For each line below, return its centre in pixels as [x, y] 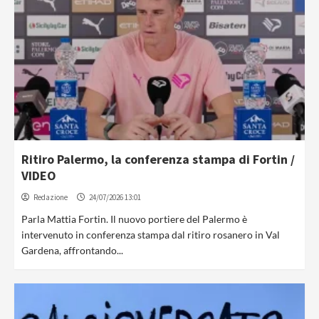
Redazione [51, 197]
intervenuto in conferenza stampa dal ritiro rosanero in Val [151, 235]
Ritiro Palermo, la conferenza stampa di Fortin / [158, 159]
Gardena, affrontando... [72, 250]
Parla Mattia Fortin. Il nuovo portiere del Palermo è [134, 219]
